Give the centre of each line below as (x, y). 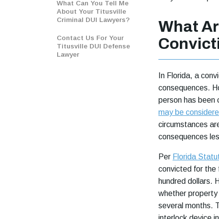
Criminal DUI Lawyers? (93, 20)
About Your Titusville (91, 11)
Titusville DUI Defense (93, 46)
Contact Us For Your (90, 38)
